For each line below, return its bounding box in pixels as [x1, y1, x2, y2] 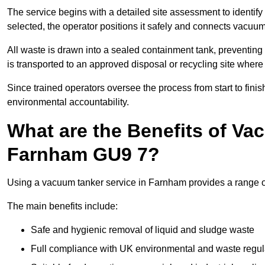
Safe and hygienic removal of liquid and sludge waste [31, 225, 254, 235]
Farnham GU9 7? [7, 144, 160, 166]
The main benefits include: [7, 201, 118, 212]
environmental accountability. [7, 97, 129, 108]
